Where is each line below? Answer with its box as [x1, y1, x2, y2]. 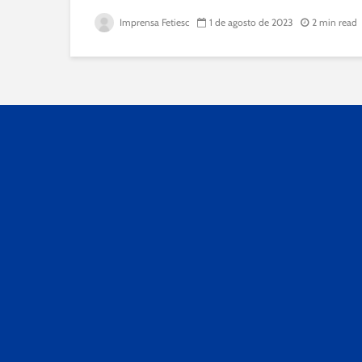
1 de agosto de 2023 [209, 16, 293, 28]
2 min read [312, 16, 357, 28]
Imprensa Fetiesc [117, 16, 189, 28]
